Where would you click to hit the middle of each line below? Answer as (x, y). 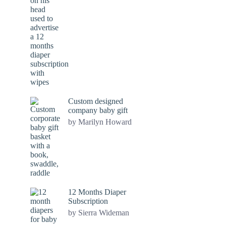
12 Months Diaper (97, 192)
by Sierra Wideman (99, 213)
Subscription (88, 201)
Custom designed (96, 101)
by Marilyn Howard (100, 122)
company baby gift (98, 110)
